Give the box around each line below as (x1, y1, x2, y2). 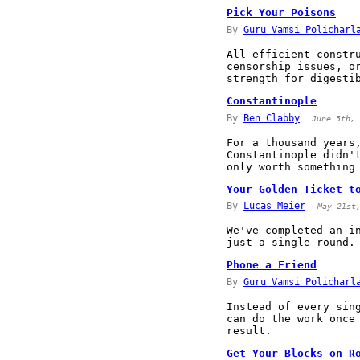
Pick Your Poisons (227, 6, 336, 19)
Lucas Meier (243, 200, 305, 212)
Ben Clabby (243, 112, 300, 124)
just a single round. (227, 236, 355, 249)
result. (227, 324, 272, 337)
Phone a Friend (227, 259, 317, 272)
